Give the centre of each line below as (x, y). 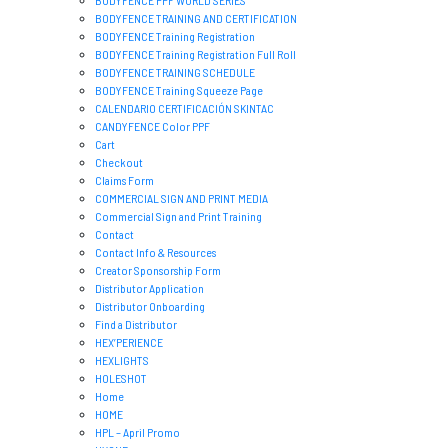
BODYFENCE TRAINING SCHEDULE (175, 72)
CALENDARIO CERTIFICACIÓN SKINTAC (184, 108)
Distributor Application (149, 288)
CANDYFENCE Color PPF (152, 126)
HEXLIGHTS (122, 360)
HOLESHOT (121, 378)
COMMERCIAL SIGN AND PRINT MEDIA (181, 198)
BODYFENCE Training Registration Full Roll (195, 54)
